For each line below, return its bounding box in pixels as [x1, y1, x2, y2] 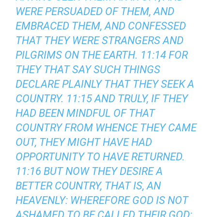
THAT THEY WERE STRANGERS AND [15, 34, 184, 47]
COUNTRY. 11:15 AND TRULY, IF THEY [15, 93, 188, 105]
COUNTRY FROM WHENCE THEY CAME [15, 122, 197, 134]
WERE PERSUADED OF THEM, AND [15, 5, 175, 18]
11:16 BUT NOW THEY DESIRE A [15, 165, 163, 178]
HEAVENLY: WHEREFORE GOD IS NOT [15, 194, 189, 207]
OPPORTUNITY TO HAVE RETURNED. [15, 151, 186, 163]
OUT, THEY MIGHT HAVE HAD [15, 136, 153, 149]
